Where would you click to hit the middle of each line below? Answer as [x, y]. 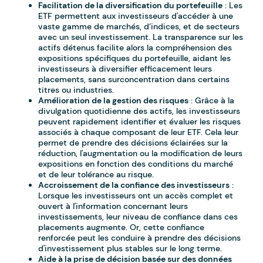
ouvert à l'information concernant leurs [113, 206]
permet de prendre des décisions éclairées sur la [133, 143]
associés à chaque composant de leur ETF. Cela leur [139, 132]
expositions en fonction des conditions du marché [136, 164]
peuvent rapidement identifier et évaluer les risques [140, 122]
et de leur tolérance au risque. [96, 175]
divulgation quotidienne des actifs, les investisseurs [139, 111]
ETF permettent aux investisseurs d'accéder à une [136, 16]
